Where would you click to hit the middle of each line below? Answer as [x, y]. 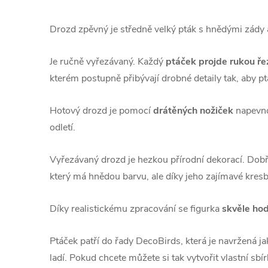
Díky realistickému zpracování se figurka [136, 209]
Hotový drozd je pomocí [101, 111]
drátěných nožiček [193, 111]
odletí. [63, 127]
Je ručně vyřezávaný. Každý [108, 62]
